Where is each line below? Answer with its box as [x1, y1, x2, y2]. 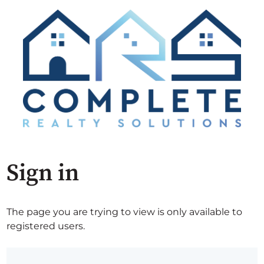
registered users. [6, 220, 85, 232]
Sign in [6, 159, 80, 188]
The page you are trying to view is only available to [6, 206, 243, 217]
